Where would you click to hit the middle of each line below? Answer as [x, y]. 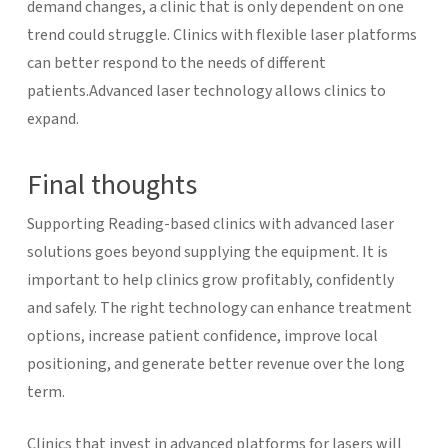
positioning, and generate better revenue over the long [215, 363]
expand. [52, 118]
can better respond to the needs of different [176, 62]
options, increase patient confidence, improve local [202, 335]
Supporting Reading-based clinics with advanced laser [210, 223]
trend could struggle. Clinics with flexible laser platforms [221, 34]
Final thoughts [111, 184]
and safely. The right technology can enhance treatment [219, 307]
